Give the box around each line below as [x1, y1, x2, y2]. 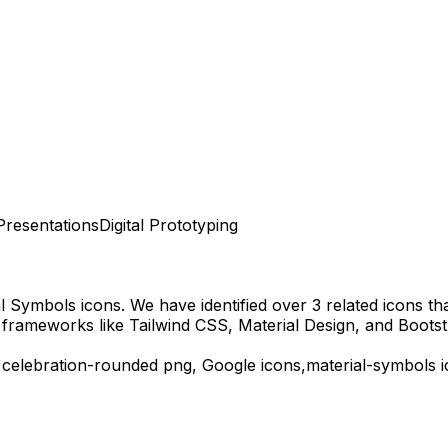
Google [202, 355, 256, 376]
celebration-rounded [2, 355, 158, 376]
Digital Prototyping [99, 214, 238, 235]
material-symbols [306, 355, 436, 376]
